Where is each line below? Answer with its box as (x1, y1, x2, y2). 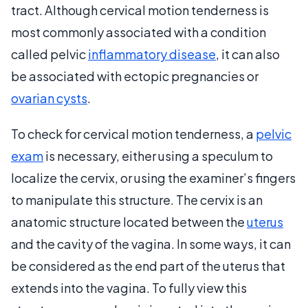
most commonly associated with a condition (11, 23, 266, 40)
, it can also (216, 45, 280, 62)
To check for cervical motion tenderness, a (11, 125, 256, 142)
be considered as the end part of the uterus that (11, 257, 285, 274)
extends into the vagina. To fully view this (11, 279, 247, 296)
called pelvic (11, 45, 88, 62)
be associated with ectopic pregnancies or (11, 67, 258, 84)
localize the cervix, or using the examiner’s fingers (11, 169, 296, 186)
